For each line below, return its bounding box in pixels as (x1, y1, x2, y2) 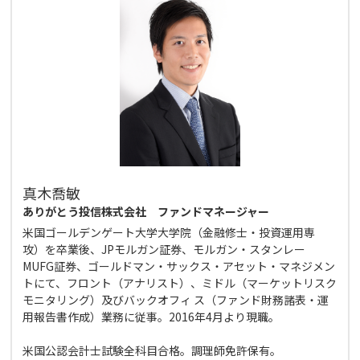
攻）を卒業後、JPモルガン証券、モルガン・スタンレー (22, 240, 306, 257)
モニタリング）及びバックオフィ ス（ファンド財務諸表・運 (22, 291, 329, 308)
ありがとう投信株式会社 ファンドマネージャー (22, 202, 270, 219)
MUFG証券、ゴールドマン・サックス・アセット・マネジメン (22, 257, 336, 274)
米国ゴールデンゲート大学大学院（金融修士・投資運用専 (22, 223, 316, 240)
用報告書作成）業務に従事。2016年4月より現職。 (22, 308, 280, 325)
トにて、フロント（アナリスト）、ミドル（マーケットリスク (22, 274, 337, 291)
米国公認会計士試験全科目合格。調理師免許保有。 (22, 342, 282, 358)
